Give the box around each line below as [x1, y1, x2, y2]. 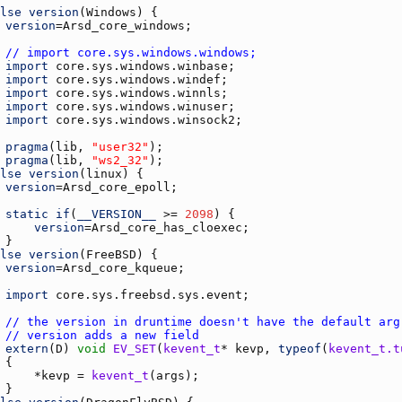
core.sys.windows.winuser [56, 99, 228, 113]
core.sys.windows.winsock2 [56, 112, 235, 127]
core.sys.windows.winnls [56, 85, 221, 100]
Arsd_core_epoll [63, 179, 170, 194]
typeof [278, 341, 321, 355]
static [5, 206, 48, 221]
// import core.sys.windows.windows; [5, 45, 257, 59]
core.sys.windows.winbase [56, 58, 228, 73]
